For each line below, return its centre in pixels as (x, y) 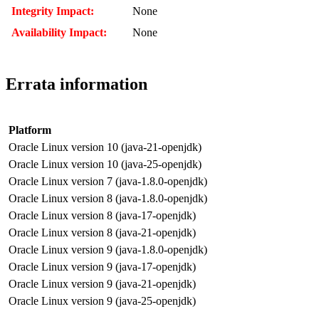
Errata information (77, 84)
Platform (30, 130)
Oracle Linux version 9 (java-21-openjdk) (102, 283)
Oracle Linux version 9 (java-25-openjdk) (102, 300)
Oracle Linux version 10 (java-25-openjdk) (105, 164)
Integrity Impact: (53, 11)
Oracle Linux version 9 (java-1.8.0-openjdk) (108, 249)
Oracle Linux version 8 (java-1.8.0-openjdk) (108, 198)
